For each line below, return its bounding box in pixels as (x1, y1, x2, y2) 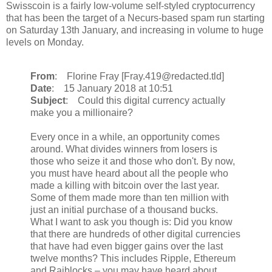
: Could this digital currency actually (66, 95, 225, 106)
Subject (30, 95, 66, 106)
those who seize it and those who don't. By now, (30, 155, 235, 166)
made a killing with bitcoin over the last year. (30, 180, 219, 191)
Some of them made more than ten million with (30, 192, 229, 203)
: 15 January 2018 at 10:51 (52, 83, 173, 93)
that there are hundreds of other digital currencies (30, 228, 240, 239)
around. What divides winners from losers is (30, 143, 217, 154)
